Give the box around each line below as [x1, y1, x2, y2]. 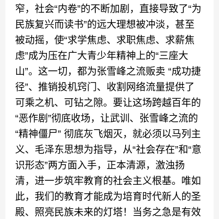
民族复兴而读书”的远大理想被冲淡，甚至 [15, 19, 195, 30]
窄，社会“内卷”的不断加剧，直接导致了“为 [15, 3, 202, 14]
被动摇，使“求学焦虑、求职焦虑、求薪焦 [15, 35, 195, 45]
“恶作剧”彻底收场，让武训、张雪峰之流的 [15, 113, 198, 124]
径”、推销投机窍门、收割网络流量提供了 [15, 82, 195, 92]
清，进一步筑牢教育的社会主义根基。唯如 [15, 175, 201, 186]
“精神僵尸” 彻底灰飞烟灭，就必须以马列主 [15, 129, 201, 139]
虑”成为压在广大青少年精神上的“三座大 [15, 50, 189, 61]
